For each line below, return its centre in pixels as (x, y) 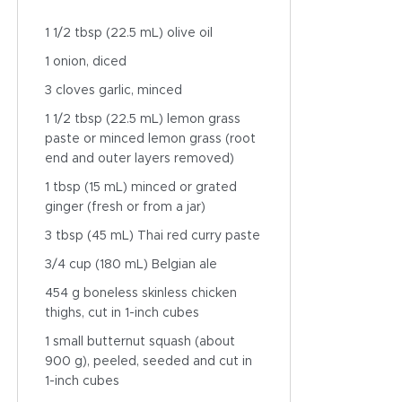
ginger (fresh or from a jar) (125, 207)
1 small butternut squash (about (140, 342)
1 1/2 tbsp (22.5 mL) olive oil (128, 33)
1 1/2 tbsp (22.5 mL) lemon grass (142, 119)
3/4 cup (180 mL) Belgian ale (131, 265)
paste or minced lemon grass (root (150, 139)
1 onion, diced (85, 62)
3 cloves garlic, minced (113, 91)
